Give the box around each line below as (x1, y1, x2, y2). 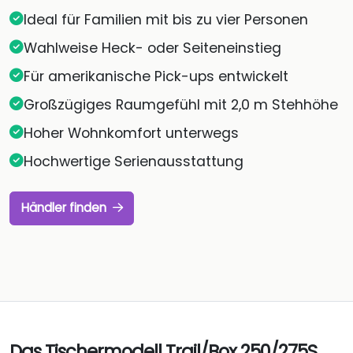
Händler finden (20, 199, 110, 217)
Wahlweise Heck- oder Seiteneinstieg (24, 38, 281, 58)
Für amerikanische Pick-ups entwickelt (24, 66, 288, 86)
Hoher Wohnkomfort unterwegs (24, 123, 239, 143)
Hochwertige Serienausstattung (24, 151, 243, 171)
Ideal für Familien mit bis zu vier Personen (24, 9, 308, 29)
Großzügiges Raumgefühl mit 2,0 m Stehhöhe (24, 95, 338, 114)
